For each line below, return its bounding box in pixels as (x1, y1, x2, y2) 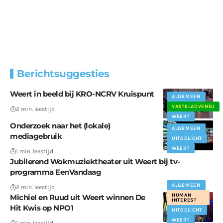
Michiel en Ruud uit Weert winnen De (10, 192, 145, 202)
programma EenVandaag (10, 167, 101, 177)
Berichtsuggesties (17, 67, 110, 80)
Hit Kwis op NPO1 (10, 203, 73, 213)
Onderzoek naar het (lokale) (10, 120, 111, 130)
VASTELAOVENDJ (172, 103, 215, 110)
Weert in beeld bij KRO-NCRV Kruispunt (10, 89, 154, 99)
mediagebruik (10, 131, 62, 141)
